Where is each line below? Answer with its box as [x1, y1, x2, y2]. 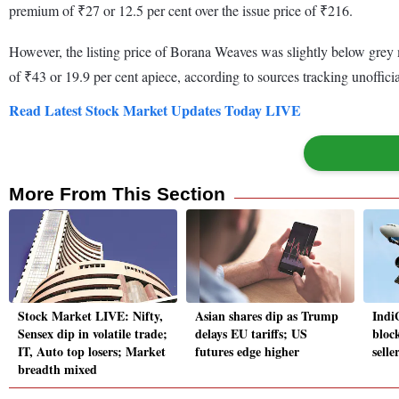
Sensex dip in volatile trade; [18, 324, 167, 344]
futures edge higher [195, 342, 299, 362]
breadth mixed [18, 360, 97, 379]
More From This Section [9, 183, 225, 204]
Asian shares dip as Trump [195, 306, 338, 326]
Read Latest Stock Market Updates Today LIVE [9, 99, 301, 120]
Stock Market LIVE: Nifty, [18, 306, 163, 326]
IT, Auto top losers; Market [18, 342, 166, 362]
